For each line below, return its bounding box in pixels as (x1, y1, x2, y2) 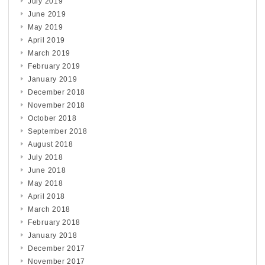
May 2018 (28, 179, 63, 188)
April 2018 (28, 192, 65, 201)
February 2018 (28, 218, 81, 227)
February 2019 (28, 62, 81, 70)
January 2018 (28, 231, 77, 240)
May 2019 (28, 22, 63, 31)
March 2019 (28, 49, 70, 57)
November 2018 (28, 101, 86, 109)
